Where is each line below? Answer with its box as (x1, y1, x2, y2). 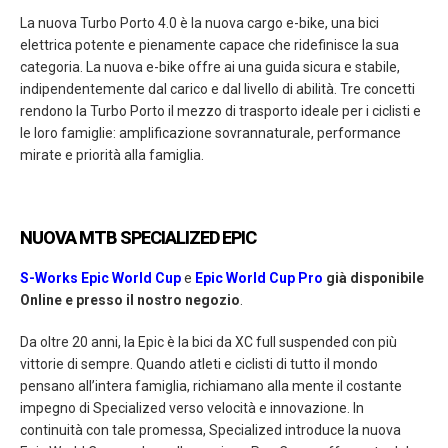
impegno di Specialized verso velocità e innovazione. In (20, 400, 364, 417)
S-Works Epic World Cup (20, 270, 181, 287)
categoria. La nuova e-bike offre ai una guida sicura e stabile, (20, 59, 400, 76)
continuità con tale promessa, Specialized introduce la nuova (20, 422, 401, 439)
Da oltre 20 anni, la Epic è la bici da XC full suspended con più (20, 334, 397, 351)
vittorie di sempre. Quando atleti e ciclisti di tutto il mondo (20, 356, 378, 373)
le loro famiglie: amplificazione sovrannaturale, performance (20, 125, 401, 142)
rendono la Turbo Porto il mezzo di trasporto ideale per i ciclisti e (20, 103, 421, 120)
